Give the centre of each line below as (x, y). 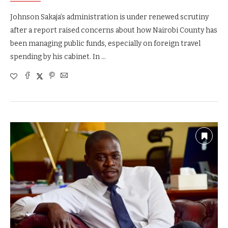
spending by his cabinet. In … (58, 56)
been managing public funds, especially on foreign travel (105, 43)
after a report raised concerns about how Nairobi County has (114, 30)
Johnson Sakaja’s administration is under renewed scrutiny (109, 17)
